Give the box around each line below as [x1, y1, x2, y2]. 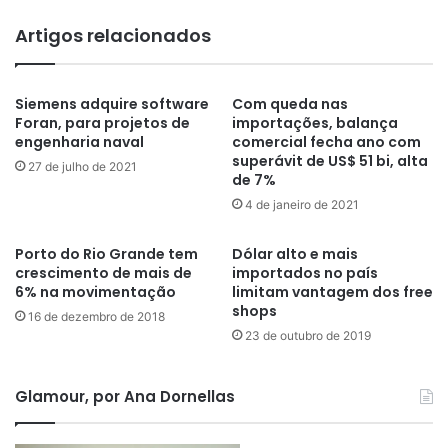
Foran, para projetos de [15, 113, 190, 134]
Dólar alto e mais [232, 244, 358, 265]
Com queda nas [232, 94, 348, 115]
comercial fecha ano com [232, 132, 421, 153]
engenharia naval [15, 132, 144, 153]
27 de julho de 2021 [28, 159, 137, 175]
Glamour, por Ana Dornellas [15, 386, 235, 408]
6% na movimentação [15, 282, 176, 303]
